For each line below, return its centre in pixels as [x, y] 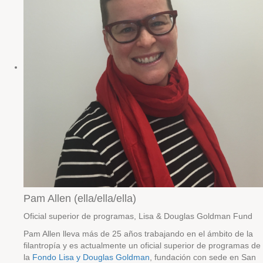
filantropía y [45, 245]
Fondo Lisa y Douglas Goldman [91, 257]
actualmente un [109, 245]
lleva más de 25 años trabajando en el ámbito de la [158, 234]
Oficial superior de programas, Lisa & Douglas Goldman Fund [138, 216]
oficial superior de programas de [199, 245]
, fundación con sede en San [203, 257]
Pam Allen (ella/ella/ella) [80, 198]
